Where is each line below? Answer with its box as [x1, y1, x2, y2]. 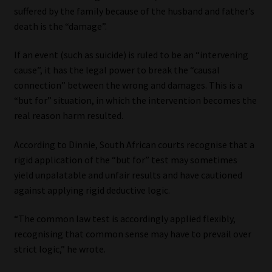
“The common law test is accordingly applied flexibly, [13, 212, 236, 225]
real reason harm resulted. [13, 109, 123, 122]
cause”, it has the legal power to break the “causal [13, 64, 220, 76]
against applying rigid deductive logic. [13, 183, 170, 196]
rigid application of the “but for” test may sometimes [13, 153, 237, 166]
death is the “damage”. [13, 19, 107, 32]
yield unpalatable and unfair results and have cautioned [13, 168, 242, 181]
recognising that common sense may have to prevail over [13, 228, 251, 240]
